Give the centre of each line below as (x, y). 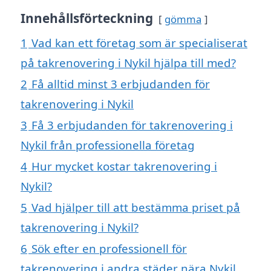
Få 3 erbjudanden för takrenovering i (132, 125)
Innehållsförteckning (87, 18)
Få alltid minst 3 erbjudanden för (121, 84)
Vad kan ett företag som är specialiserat (139, 43)
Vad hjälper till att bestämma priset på (136, 207)
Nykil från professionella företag (108, 145)
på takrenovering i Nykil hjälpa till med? (128, 63)
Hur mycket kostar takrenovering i (124, 166)
